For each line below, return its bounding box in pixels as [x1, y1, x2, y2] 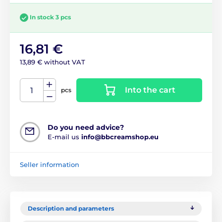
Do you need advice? [48, 122, 124, 132]
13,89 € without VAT [20, 57, 85, 66]
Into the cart [125, 85, 175, 95]
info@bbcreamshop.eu [81, 132, 159, 141]
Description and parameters [28, 204, 114, 212]
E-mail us [48, 132, 81, 141]
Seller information [20, 160, 79, 168]
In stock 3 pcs [30, 13, 71, 21]
